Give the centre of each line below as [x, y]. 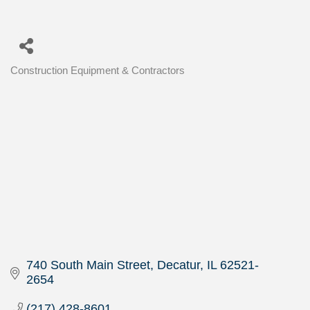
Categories [34, 79]
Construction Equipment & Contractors [98, 71]
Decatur [178, 265]
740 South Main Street [88, 265]
